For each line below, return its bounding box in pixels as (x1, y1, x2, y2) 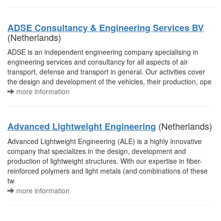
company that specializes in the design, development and (7, 146, 186, 156)
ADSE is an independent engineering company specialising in (7, 47, 198, 57)
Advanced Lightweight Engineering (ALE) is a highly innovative (7, 136, 202, 146)
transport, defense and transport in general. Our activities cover (7, 67, 205, 76)
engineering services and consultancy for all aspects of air (7, 57, 188, 67)
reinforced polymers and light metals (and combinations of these (7, 166, 208, 176)
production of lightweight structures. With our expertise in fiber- (7, 156, 202, 166)
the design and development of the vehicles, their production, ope (7, 76, 212, 86)
